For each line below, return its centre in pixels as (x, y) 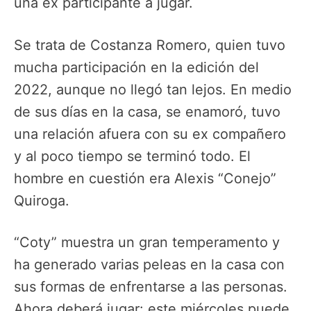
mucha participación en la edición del (136, 67)
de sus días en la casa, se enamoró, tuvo (147, 111)
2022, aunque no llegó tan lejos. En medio (153, 89)
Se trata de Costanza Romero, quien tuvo (150, 45)
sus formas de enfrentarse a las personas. (151, 286)
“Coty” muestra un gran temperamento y (147, 242)
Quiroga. (42, 200)
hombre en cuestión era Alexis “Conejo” (145, 178)
